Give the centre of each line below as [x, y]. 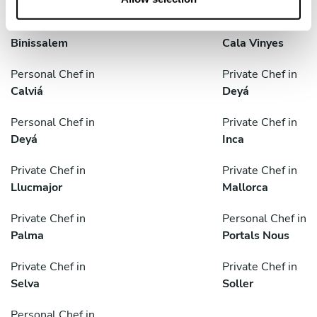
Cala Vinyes [253, 43]
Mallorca [245, 187]
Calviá [27, 91]
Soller [238, 283]
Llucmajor [36, 187]
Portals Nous [256, 235]
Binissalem [39, 43]
